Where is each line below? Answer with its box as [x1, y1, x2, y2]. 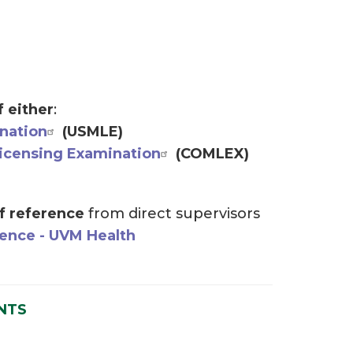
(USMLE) [62, 122, 123, 140]
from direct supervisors [84, 204, 260, 222]
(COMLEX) [176, 144, 249, 162]
